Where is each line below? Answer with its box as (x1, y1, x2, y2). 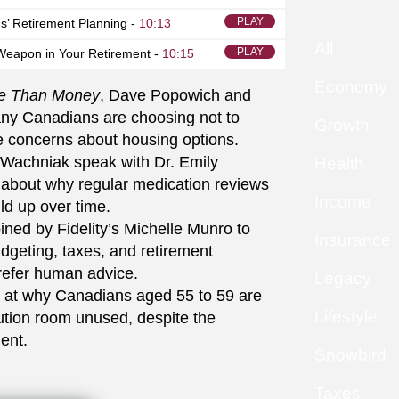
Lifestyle (314, 307, 378, 326)
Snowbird (314, 346, 387, 364)
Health (314, 154, 364, 173)
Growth (314, 116, 370, 134)
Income (314, 192, 371, 211)
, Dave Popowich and (100, 86, 251, 104)
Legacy (314, 269, 371, 288)
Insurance (314, 231, 391, 249)
